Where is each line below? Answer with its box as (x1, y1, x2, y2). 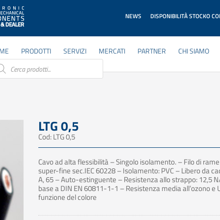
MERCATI (99, 46, 126, 56)
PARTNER (137, 46, 166, 56)
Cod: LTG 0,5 (38, 131, 75, 142)
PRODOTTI (21, 46, 52, 56)
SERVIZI (63, 46, 87, 56)
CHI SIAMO (178, 46, 210, 56)
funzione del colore (38, 192, 97, 203)
